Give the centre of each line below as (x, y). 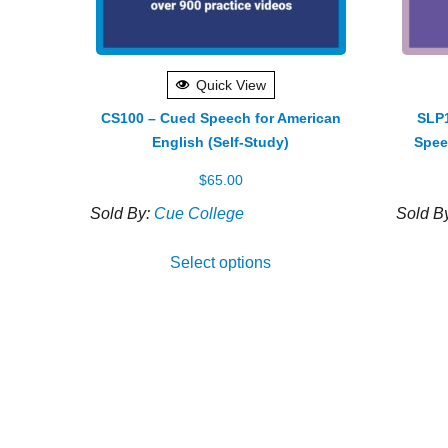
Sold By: (122, 213)
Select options (221, 262)
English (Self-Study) (221, 141)
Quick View (230, 84)
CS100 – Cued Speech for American (220, 117)
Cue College (199, 213)
